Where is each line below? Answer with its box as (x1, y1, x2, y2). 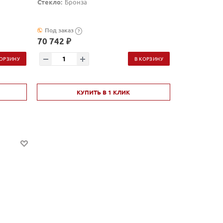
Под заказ (44, 26, 74, 35)
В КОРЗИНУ (134, 55, 163, 63)
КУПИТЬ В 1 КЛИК (77, 88, 130, 97)
